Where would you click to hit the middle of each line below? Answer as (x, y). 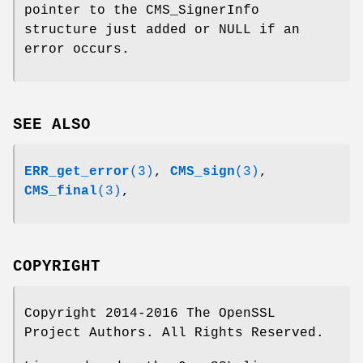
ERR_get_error (77, 171)
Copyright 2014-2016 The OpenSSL (150, 313)
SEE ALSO (52, 124)
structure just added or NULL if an (162, 30)
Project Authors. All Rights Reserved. (174, 333)
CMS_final (61, 191)
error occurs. (77, 50)
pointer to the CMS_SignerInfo (142, 11)
